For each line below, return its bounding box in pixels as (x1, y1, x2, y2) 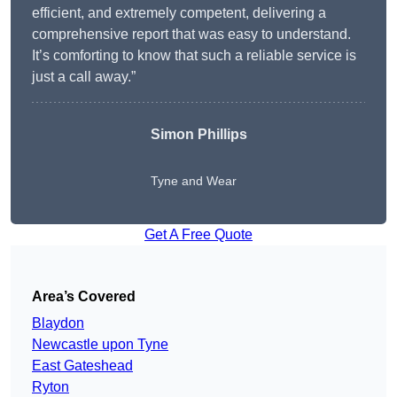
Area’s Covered (32, 289, 136, 305)
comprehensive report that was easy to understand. (32, 27, 351, 43)
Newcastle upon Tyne (32, 337, 168, 353)
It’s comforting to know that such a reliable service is (32, 48, 356, 64)
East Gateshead (32, 358, 133, 374)
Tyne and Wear (150, 174, 237, 189)
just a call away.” (32, 69, 136, 85)
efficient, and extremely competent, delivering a (32, 5, 326, 21)
